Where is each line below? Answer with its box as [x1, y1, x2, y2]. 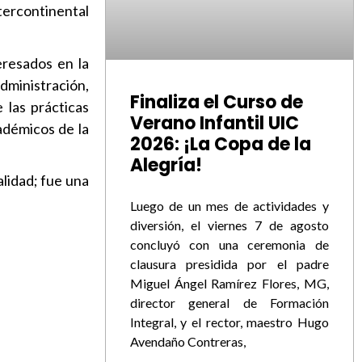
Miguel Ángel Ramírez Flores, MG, [129, 276, 329, 292]
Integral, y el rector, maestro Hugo [129, 314, 329, 330]
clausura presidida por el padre [129, 256, 329, 272]
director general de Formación [129, 295, 329, 311]
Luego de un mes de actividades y [129, 198, 329, 214]
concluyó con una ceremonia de [129, 237, 329, 253]
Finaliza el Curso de [129, 90, 303, 116]
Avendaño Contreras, [129, 334, 246, 350]
